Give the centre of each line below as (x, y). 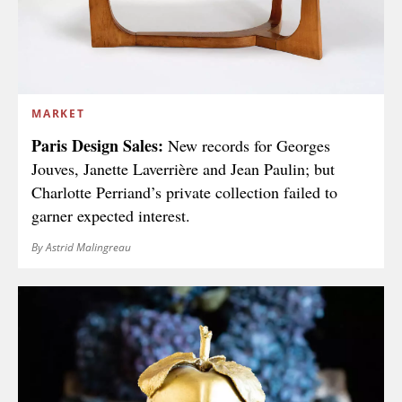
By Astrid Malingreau (81, 247)
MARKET (58, 113)
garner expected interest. (111, 215)
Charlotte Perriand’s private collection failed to (184, 192)
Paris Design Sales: (97, 145)
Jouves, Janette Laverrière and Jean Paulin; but (183, 168)
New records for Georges (247, 145)
